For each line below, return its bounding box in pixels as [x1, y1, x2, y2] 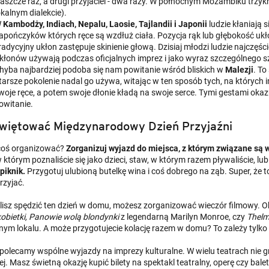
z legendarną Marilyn [121, 211, 198, 222]
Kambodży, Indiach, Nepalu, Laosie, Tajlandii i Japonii [3, 19, 207, 29]
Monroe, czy [200, 211, 245, 222]
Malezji [225, 64, 253, 74]
